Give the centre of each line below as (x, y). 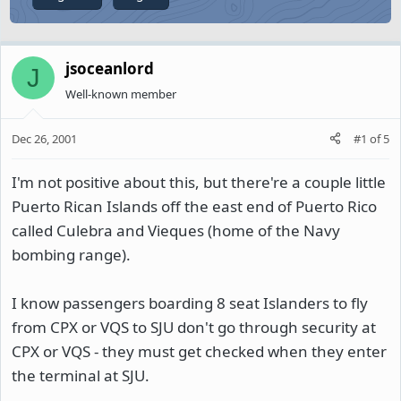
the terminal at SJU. (81, 375)
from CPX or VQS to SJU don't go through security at (194, 327)
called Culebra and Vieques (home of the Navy (176, 230)
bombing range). (71, 254)
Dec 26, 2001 (44, 138)
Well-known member (121, 94)
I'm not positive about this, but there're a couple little (199, 182)
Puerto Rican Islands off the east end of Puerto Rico (194, 206)
